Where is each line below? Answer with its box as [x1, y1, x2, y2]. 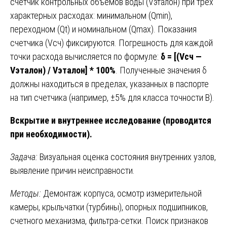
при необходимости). [10, 128, 92, 139]
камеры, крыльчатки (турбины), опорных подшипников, [10, 201, 208, 212]
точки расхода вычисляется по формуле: [10, 51, 161, 62]
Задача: [10, 151, 37, 162]
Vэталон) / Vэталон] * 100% [10, 64, 116, 75]
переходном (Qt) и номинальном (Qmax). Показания [10, 23, 197, 34]
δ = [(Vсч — [161, 51, 202, 62]
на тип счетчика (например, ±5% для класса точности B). [10, 92, 214, 103]
